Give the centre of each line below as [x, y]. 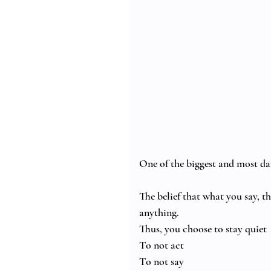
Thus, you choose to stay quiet [203, 229]
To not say [162, 262]
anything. [159, 213]
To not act [162, 245]
